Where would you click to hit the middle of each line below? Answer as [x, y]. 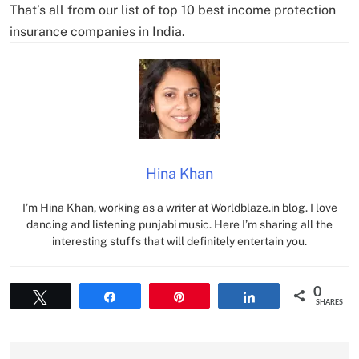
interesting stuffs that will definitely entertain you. [179, 241]
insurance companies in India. [97, 31]
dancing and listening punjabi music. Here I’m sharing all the [179, 224]
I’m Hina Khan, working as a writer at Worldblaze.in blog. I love [179, 207]
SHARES [329, 302]
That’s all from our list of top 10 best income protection [173, 10]
